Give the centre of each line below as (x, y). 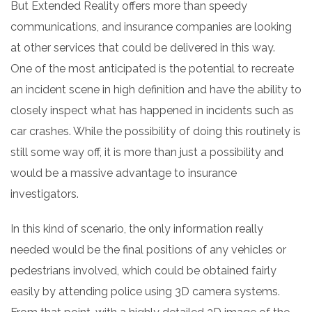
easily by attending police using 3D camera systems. (145, 291)
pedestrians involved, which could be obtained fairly (143, 270)
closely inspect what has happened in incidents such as (152, 110)
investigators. (45, 194)
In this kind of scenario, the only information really (137, 228)
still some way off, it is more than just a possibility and (147, 152)
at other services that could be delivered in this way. (144, 47)
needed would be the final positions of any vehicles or (148, 249)
